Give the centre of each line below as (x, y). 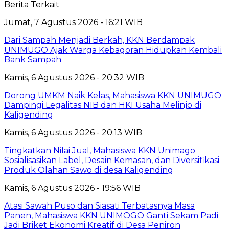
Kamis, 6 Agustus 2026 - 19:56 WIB (72, 188)
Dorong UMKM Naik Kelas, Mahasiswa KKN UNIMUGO (113, 95)
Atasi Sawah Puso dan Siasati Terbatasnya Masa (99, 205)
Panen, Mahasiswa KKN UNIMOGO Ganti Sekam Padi (111, 215)
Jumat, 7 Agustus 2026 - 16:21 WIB (73, 22)
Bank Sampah (33, 59)
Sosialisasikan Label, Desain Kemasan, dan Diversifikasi (112, 160)
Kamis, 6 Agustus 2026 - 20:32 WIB (74, 77)
